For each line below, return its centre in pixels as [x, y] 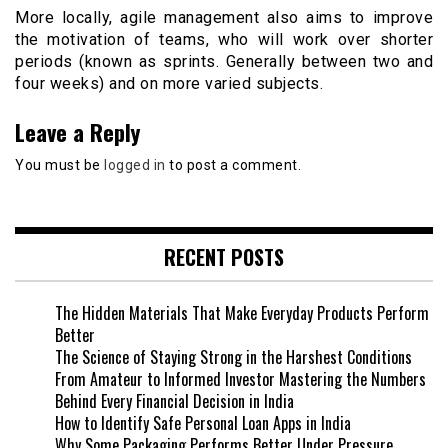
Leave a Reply [77, 132]
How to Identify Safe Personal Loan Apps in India [203, 422]
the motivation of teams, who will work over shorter [224, 40]
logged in [135, 165]
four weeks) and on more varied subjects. [169, 84]
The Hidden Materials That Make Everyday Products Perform [242, 312]
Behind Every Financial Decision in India [174, 400]
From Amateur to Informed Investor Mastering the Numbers [240, 378]
